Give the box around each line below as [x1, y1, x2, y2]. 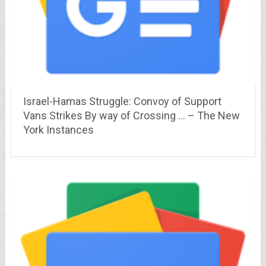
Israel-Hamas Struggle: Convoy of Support [23, 94, 221, 107]
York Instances [23, 123, 94, 136]
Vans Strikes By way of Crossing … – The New [23, 109, 240, 122]
